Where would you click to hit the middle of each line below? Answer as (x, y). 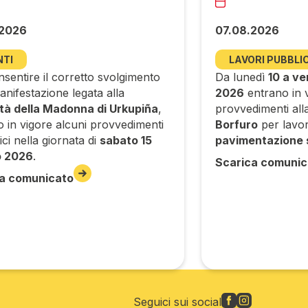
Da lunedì (241, 77)
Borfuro (236, 125)
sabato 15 (126, 141)
